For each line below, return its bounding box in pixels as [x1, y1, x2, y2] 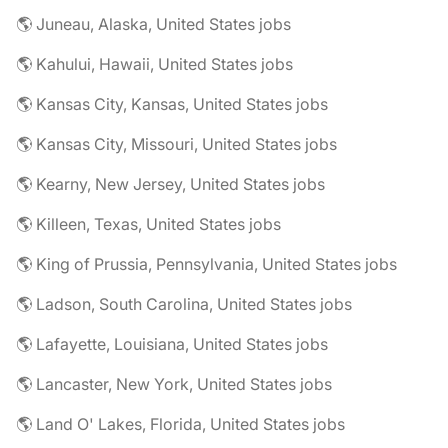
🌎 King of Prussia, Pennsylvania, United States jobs [16, 254, 397, 274]
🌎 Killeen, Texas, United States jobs [16, 214, 281, 234]
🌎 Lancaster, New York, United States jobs [16, 374, 332, 394]
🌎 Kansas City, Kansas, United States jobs [16, 94, 328, 114]
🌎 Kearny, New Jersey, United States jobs [16, 174, 325, 194]
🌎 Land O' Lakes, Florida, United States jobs [16, 414, 345, 434]
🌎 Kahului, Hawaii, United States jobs [16, 54, 293, 74]
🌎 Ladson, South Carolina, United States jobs [16, 294, 352, 314]
